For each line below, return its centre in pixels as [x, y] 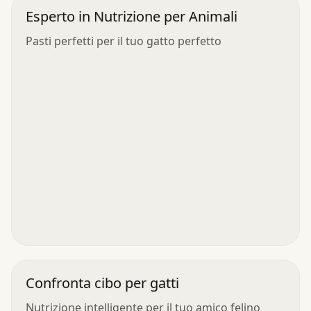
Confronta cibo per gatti [102, 283]
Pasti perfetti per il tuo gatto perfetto [124, 41]
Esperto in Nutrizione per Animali [132, 16]
